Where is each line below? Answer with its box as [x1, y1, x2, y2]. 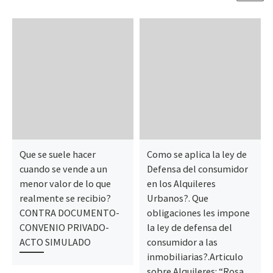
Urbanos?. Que [146, 191, 208, 204]
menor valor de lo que [19, 177, 111, 190]
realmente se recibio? [19, 191, 111, 204]
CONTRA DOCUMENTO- [19, 206, 119, 219]
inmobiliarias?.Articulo [146, 250, 243, 263]
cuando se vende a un [19, 162, 107, 175]
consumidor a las [146, 235, 218, 248]
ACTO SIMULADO [19, 235, 91, 248]
